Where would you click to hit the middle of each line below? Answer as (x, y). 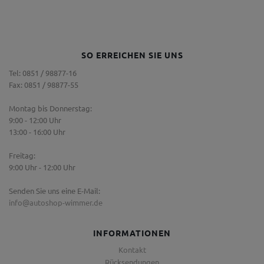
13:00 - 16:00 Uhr (37, 132)
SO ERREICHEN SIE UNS (132, 55)
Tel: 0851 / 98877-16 (43, 73)
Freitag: (22, 155)
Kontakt (132, 250)
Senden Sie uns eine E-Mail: (55, 191)
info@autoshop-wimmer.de (56, 202)
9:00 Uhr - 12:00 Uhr (42, 167)
